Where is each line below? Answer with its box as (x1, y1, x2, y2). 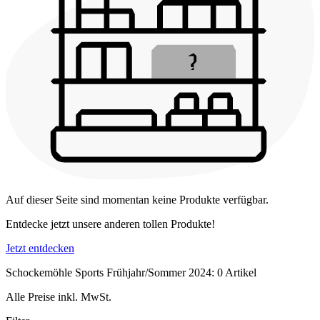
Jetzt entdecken (6, 242, 74, 255)
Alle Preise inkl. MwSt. (6, 291, 111, 304)
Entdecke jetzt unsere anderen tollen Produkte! (6, 218, 215, 231)
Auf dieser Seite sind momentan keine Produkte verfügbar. (6, 194, 269, 206)
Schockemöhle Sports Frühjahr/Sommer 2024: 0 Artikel (6, 266, 256, 279)
